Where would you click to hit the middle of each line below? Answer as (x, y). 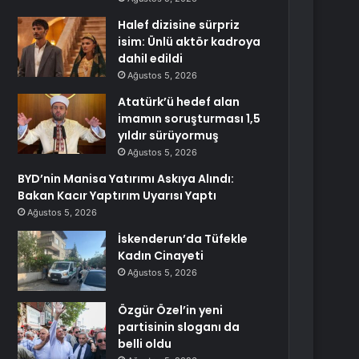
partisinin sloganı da (179, 327)
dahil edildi (151, 58)
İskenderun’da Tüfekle (183, 239)
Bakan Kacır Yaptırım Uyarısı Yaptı (117, 196)
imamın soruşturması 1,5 (190, 119)
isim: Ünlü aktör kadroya (190, 42)
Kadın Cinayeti (161, 256)
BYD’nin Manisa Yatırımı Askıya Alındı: (126, 179)
